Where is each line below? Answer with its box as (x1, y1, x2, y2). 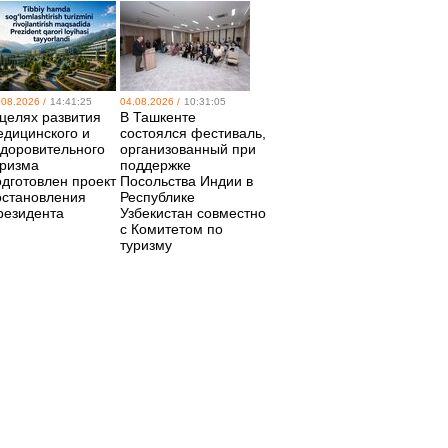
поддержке (120, 157, 191, 173)
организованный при (120, 141, 256, 157)
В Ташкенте (120, 109, 196, 125)
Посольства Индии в (120, 173, 253, 189)
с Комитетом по (120, 221, 223, 237)
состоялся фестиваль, (120, 125, 266, 141)
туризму (120, 237, 172, 253)
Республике (120, 189, 195, 205)
